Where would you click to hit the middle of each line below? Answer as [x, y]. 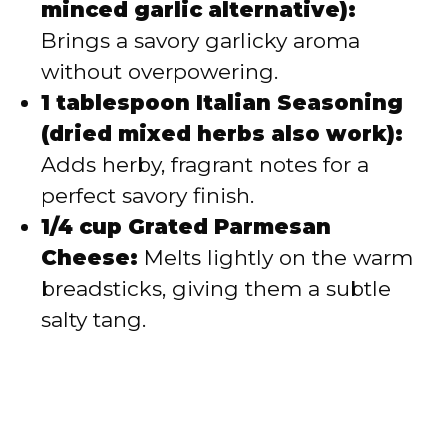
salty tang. [93, 320]
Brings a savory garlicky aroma [200, 41]
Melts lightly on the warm [275, 258]
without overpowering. [159, 72]
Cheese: [89, 258]
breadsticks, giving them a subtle [216, 289]
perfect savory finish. [147, 196]
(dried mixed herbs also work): [222, 134]
